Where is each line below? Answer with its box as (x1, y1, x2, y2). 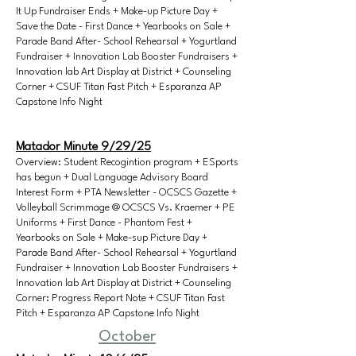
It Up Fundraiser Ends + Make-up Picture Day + (16, 6, 218, 17)
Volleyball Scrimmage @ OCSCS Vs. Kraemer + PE (16, 203, 235, 213)
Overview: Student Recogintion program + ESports (16, 157, 238, 168)
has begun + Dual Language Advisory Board (16, 172, 208, 183)
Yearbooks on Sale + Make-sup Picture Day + (16, 233, 207, 243)
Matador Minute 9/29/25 (16, 141, 151, 153)
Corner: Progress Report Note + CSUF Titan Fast (16, 293, 225, 304)
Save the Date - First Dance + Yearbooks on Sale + (16, 21, 230, 32)
